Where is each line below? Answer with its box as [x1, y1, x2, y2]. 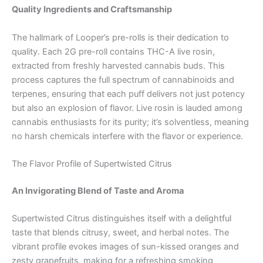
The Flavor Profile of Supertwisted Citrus [12, 159, 172, 170]
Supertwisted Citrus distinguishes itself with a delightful [12, 213, 231, 224]
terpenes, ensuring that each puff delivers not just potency [12, 88, 245, 99]
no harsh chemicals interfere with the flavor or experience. [12, 130, 243, 141]
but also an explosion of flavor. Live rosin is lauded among [12, 102, 242, 113]
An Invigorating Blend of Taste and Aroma [12, 185, 184, 196]
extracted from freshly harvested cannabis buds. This [12, 60, 225, 71]
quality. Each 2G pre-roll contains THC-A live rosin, [12, 46, 215, 57]
